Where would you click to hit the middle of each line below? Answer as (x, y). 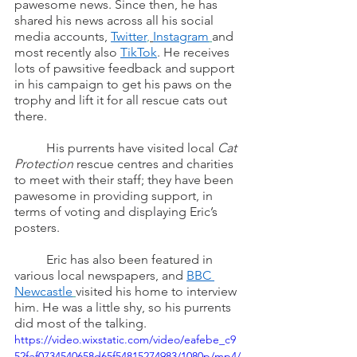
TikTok (139, 53)
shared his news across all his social (116, 21)
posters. (37, 228)
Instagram (181, 37)
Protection (44, 164)
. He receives (195, 53)
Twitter (129, 37)
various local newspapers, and (100, 276)
